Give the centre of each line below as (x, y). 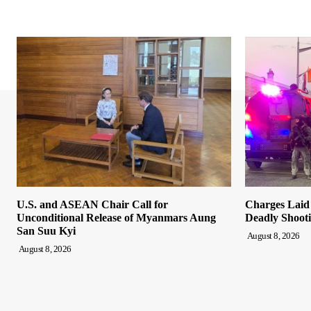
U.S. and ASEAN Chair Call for (92, 204)
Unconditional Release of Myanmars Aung (116, 217)
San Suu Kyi (46, 230)
